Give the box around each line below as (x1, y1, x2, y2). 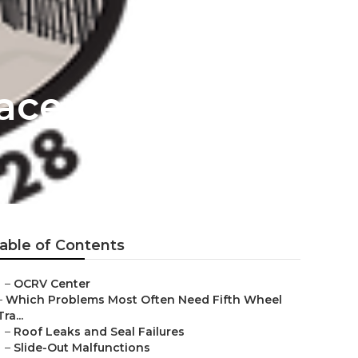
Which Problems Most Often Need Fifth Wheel (6, 292, 282, 307)
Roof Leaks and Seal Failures (14, 324, 185, 339)
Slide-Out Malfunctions (14, 340, 150, 355)
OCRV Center (14, 276, 90, 291)
